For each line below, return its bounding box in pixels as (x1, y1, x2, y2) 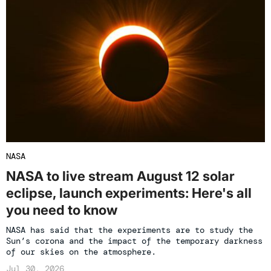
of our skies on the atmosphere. (6, 246, 156, 257)
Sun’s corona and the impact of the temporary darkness (6, 235, 263, 246)
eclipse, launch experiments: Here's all (6, 184, 252, 201)
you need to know (6, 201, 117, 218)
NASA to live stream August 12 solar (6, 168, 235, 184)
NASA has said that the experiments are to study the (6, 224, 253, 235)
